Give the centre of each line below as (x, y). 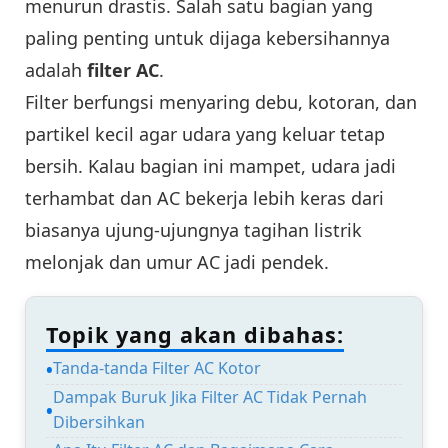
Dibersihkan (99, 421)
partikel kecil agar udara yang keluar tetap (205, 133)
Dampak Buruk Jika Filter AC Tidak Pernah (210, 396)
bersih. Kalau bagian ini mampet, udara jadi (210, 165)
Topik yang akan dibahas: (195, 335)
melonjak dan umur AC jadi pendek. (177, 261)
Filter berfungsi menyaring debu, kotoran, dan (221, 101)
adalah (56, 69)
